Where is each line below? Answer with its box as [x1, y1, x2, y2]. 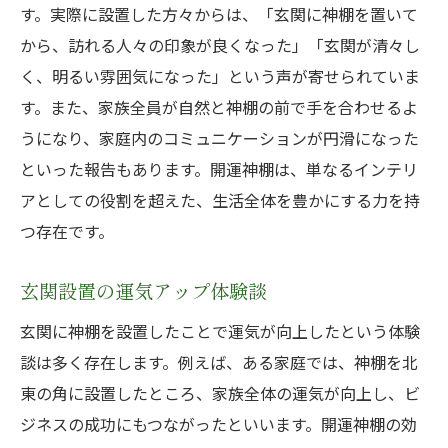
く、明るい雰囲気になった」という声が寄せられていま [20, 64, 420, 88]
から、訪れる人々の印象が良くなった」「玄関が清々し [20, 33, 420, 57]
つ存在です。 [20, 219, 114, 243]
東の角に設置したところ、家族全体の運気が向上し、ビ [20, 381, 420, 405]
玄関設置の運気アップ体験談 [20, 277, 267, 305]
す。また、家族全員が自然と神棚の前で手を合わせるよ [20, 95, 418, 119]
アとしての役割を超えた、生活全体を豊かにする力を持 [20, 188, 420, 212]
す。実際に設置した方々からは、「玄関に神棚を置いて [20, 2, 418, 26]
